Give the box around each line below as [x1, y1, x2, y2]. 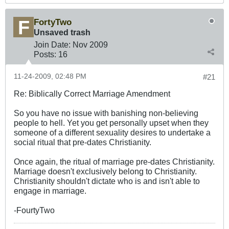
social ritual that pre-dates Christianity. [14, 138, 151, 147]
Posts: [34, 50, 56, 59]
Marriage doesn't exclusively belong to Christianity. [14, 167, 197, 176]
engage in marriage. [14, 186, 86, 196]
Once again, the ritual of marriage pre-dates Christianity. [14, 157, 215, 167]
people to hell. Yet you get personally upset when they [14, 118, 209, 128]
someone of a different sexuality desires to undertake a [14, 128, 211, 138]
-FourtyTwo [14, 205, 55, 215]
